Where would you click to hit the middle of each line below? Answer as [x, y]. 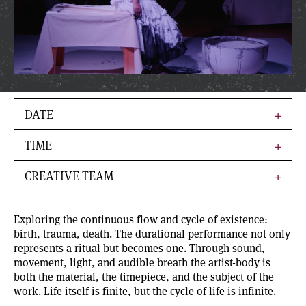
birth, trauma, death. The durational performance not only [152, 234]
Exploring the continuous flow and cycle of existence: [141, 219]
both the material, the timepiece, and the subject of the [144, 277]
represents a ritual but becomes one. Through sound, [139, 248]
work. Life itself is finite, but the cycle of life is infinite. [146, 291]
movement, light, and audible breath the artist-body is [142, 262]
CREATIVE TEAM [69, 176]
